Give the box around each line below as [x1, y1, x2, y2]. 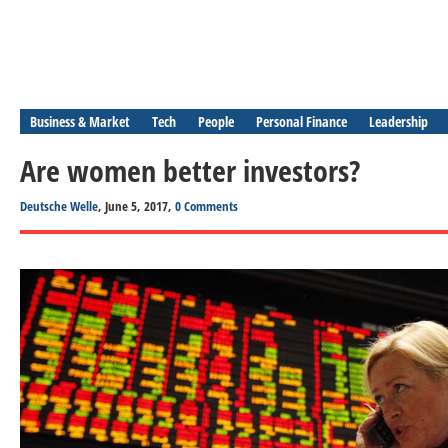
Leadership [369, 112, 428, 131]
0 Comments [175, 197, 238, 215]
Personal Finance [256, 112, 347, 131]
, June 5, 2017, [98, 197, 175, 215]
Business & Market [30, 112, 130, 131]
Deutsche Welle [20, 197, 98, 215]
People [198, 112, 234, 131]
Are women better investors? [20, 150, 360, 191]
